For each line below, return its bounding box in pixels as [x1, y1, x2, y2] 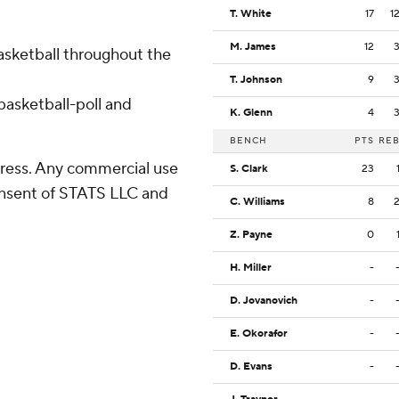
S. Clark [230, 162, 268, 176]
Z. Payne [230, 228, 273, 242]
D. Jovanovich [230, 294, 297, 308]
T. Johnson [230, 73, 282, 87]
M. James [230, 40, 276, 54]
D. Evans [230, 360, 273, 374]
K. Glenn [230, 106, 273, 120]
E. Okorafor [230, 327, 288, 341]
